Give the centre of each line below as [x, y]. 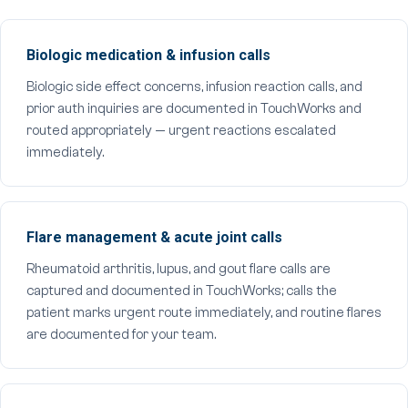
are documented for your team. [121, 335]
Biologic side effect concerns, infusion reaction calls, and [194, 87]
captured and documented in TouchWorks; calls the [182, 291]
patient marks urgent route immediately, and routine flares [204, 313]
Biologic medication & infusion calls [148, 55]
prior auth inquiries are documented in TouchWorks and [194, 109]
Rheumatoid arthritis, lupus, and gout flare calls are [178, 269]
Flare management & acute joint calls [154, 237]
